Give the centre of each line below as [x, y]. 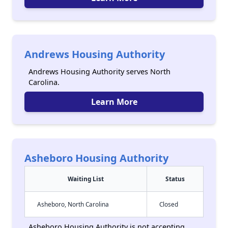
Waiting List [86, 179]
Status [175, 179]
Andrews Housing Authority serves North [99, 72]
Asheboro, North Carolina [73, 204]
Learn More [114, 102]
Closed [169, 204]
